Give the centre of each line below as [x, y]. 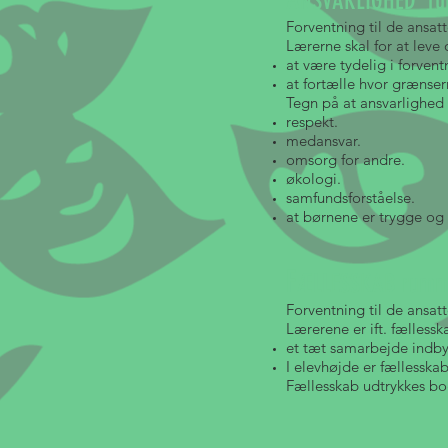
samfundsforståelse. [350, 197]
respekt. [312, 121]
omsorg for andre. [347, 159]
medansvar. [323, 140]
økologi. [315, 178]
